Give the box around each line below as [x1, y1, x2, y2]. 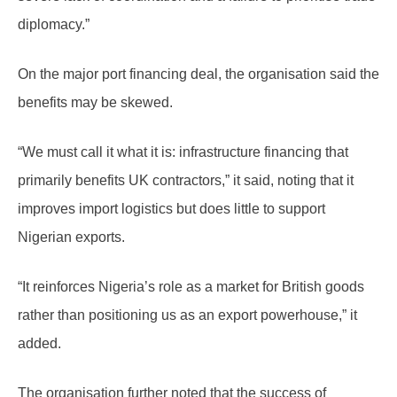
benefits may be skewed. [18, 95, 173, 111]
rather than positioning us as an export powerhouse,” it [18, 307, 357, 323]
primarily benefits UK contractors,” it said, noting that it [18, 173, 354, 189]
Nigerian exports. [18, 230, 125, 245]
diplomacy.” [18, 17, 90, 33]
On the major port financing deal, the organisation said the [18, 66, 379, 82]
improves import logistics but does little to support [18, 201, 325, 217]
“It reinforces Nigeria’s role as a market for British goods [18, 279, 364, 295]
